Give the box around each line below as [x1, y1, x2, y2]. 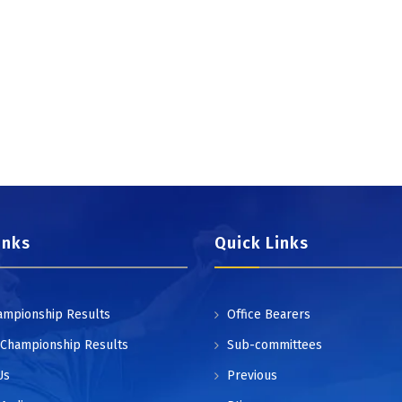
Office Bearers [227, 307, 310, 322]
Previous [227, 368, 277, 383]
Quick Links [214, 233, 309, 253]
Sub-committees [227, 337, 322, 353]
